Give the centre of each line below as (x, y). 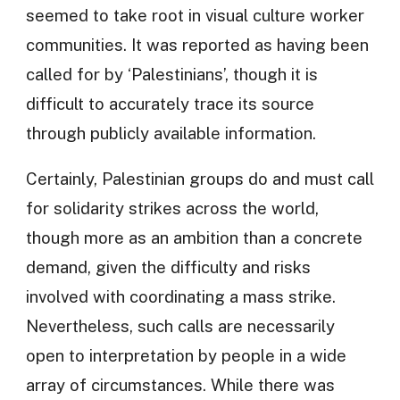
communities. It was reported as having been (197, 44)
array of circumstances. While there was (180, 385)
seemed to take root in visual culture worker (195, 15)
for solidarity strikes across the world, (172, 208)
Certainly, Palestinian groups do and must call (200, 179)
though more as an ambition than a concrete (194, 238)
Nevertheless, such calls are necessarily (180, 326)
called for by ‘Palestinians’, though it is (171, 74)
